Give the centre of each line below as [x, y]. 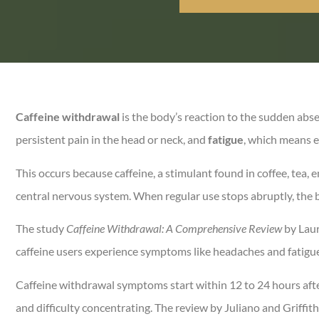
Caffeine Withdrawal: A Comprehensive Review [174, 229]
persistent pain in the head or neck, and [112, 140]
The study [41, 229]
